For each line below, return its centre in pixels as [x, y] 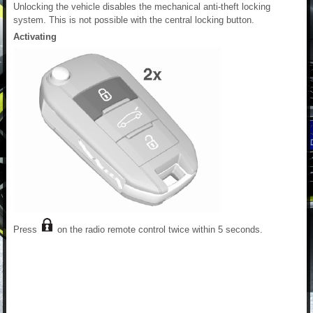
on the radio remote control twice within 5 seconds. [159, 230]
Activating [35, 37]
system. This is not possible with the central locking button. [134, 20]
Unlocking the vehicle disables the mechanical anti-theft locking [142, 7]
